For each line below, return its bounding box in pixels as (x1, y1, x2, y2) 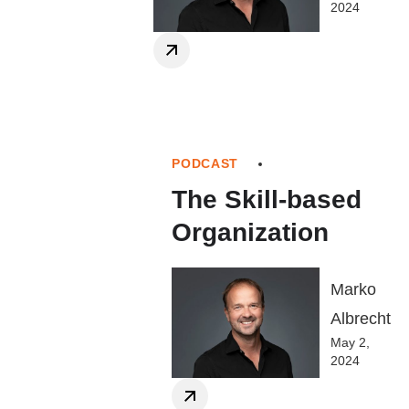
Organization (172, 217, 330, 246)
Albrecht (330, 309, 391, 329)
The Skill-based (172, 184, 362, 214)
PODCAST (172, 155, 238, 171)
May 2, (330, 335, 370, 351)
